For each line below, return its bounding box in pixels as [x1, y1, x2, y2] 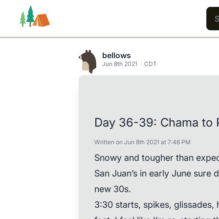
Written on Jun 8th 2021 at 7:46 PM [94, 138, 191, 146]
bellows [102, 50, 131, 60]
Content [125, 87, 151, 95]
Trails [24, 87, 41, 95]
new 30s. [94, 184, 131, 194]
